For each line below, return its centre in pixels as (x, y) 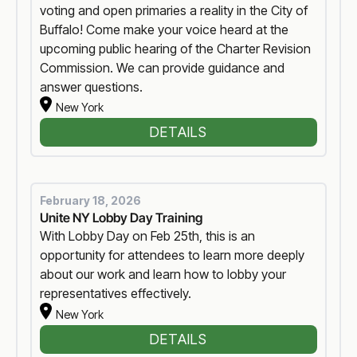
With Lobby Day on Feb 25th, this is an (148, 236)
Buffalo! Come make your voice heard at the (165, 29)
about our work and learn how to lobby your (163, 275)
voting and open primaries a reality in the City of (174, 10)
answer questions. (92, 86)
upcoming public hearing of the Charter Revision (176, 48)
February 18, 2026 (91, 201)
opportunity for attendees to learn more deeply (173, 255)
